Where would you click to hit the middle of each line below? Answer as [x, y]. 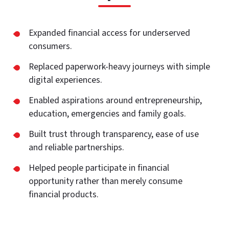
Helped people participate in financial [99, 168]
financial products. [64, 194]
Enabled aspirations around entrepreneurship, [115, 100]
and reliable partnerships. [76, 147]
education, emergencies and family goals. [107, 114]
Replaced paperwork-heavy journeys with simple [119, 67]
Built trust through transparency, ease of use [114, 134]
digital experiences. [65, 80]
